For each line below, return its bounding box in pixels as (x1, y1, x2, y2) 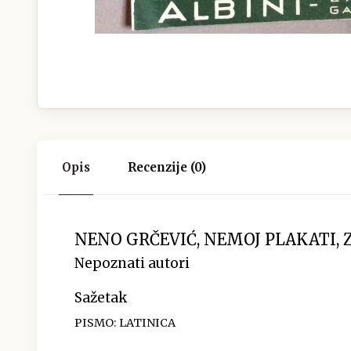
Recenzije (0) (128, 159, 206, 175)
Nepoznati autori (74, 254, 190, 272)
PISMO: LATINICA (74, 315, 175, 330)
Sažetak (74, 288, 127, 306)
